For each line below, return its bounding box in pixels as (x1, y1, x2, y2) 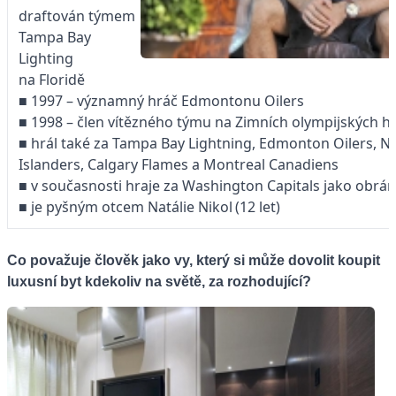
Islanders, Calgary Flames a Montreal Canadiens (19, 154, 339, 174)
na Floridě (19, 69, 85, 89)
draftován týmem (19, 5, 135, 26)
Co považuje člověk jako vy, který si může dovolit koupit (7, 252, 380, 268)
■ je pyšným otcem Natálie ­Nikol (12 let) (19, 196, 280, 217)
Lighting (19, 48, 73, 68)
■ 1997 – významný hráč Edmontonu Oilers (19, 90, 304, 110)
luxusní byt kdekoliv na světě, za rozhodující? (7, 273, 311, 289)
